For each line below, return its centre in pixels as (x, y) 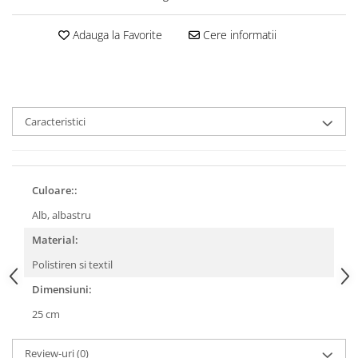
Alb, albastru (63, 215)
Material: (55, 240)
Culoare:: (55, 190)
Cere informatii (238, 35)
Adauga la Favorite (115, 35)
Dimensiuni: (62, 289)
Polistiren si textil (74, 265)
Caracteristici (55, 121)
